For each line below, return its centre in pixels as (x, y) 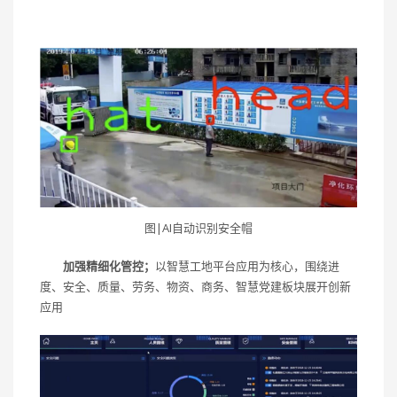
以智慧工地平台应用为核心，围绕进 (247, 266)
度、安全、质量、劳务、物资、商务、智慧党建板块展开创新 (195, 287)
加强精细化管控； (109, 266)
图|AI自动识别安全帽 (198, 228)
